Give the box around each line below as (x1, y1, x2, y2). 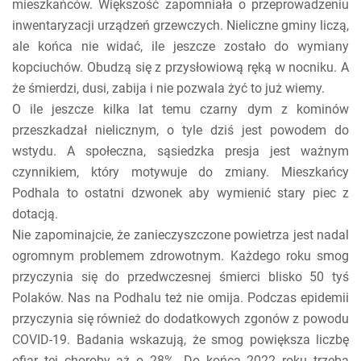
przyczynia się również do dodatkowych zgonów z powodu (12, 310, 349, 326)
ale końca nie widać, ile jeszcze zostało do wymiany (12, 38, 349, 54)
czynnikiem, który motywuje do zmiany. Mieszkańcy (12, 164, 349, 180)
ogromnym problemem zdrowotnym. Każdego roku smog (12, 247, 349, 263)
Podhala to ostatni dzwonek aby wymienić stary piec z (12, 185, 349, 201)
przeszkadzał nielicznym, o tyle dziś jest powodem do (12, 122, 349, 138)
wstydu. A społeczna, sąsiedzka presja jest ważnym (12, 143, 349, 159)
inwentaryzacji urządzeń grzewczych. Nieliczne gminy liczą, (12, 17, 349, 33)
